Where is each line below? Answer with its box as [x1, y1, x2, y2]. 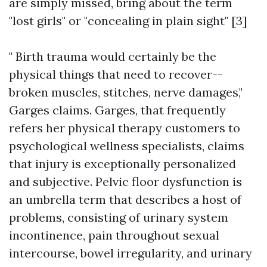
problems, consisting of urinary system [9, 210, 228, 225]
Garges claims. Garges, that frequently [9, 103, 226, 117]
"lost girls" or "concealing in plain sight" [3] [9, 13, 247, 28]
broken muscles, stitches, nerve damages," [9, 85, 243, 100]
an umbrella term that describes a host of [9, 192, 241, 207]
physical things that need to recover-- [9, 67, 223, 82]
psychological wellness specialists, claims [9, 138, 244, 153]
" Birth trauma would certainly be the [9, 49, 216, 64]
